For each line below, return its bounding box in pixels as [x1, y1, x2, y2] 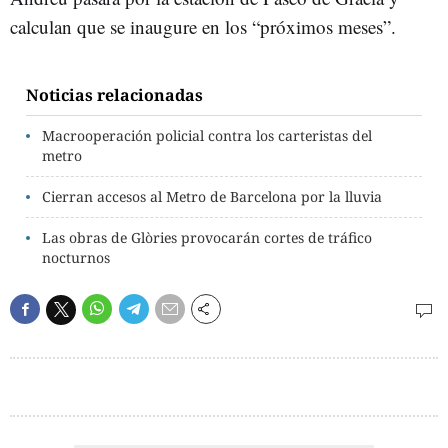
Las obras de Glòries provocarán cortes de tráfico [42, 228, 372, 247]
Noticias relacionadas [26, 84, 203, 106]
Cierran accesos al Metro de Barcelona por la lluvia [42, 187, 382, 206]
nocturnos [42, 248, 110, 267]
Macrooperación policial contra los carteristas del [42, 126, 372, 145]
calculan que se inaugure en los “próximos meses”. [10, 14, 396, 39]
